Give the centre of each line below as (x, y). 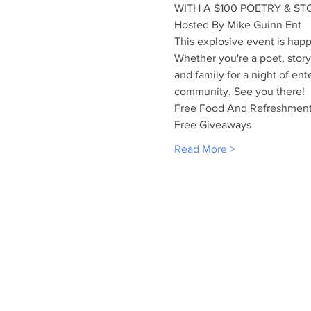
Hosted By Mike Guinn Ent (237, 25)
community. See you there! (239, 91)
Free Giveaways (212, 125)
